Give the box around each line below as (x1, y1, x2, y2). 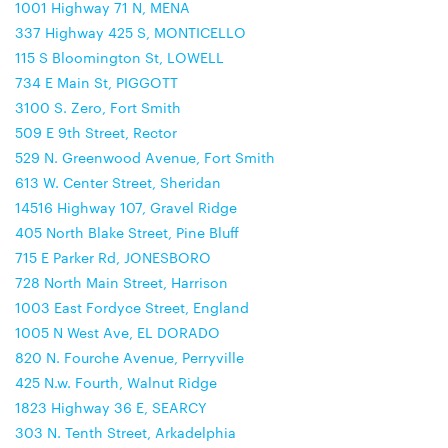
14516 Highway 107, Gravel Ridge (15, 197, 237, 217)
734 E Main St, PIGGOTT (15, 72, 178, 92)
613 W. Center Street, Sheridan (15, 172, 221, 192)
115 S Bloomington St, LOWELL (15, 47, 224, 67)
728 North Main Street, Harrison (15, 272, 228, 292)
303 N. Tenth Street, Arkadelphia (15, 422, 236, 442)
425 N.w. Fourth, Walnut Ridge (15, 372, 217, 392)
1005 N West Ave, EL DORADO (15, 322, 220, 342)
